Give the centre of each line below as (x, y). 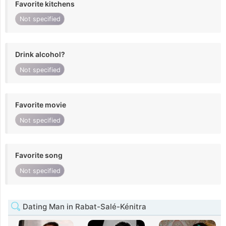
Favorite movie (41, 105)
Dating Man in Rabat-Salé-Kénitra (83, 206)
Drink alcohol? (40, 54)
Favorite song (39, 155)
